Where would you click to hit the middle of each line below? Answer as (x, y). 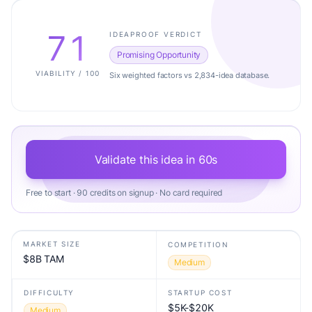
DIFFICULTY (49, 292)
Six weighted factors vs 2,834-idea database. (190, 75)
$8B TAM (44, 259)
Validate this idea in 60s (156, 159)
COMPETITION (198, 244)
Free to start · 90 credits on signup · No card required (124, 193)
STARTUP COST (200, 292)
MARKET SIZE (52, 244)
